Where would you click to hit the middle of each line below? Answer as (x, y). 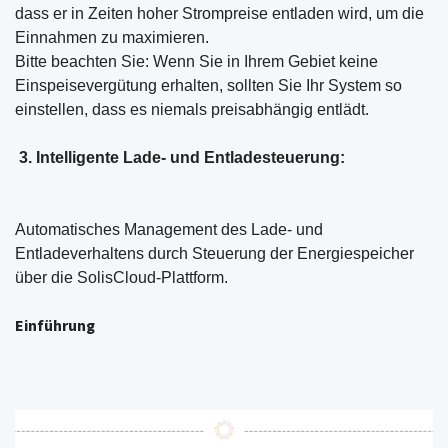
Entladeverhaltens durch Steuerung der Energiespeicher (214, 254)
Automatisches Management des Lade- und (169, 230)
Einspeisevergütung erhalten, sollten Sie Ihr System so (208, 86)
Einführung (56, 326)
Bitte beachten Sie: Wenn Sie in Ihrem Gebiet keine (196, 62)
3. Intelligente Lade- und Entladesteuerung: (182, 158)
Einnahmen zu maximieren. (112, 38)
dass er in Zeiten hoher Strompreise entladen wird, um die (219, 14)
